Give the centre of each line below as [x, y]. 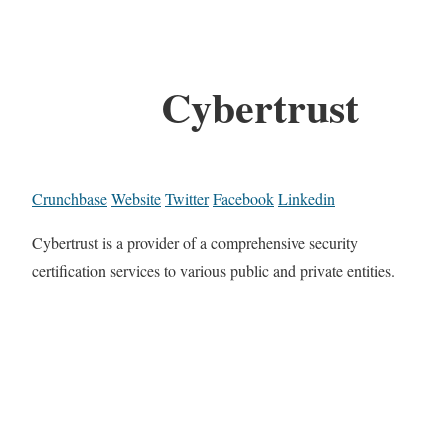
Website [136, 199]
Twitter [187, 199]
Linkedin [306, 199]
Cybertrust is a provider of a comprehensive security [195, 243]
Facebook [243, 199]
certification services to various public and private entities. [213, 271]
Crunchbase [69, 199]
